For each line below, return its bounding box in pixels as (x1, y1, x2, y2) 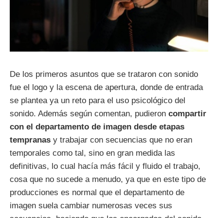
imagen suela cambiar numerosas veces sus (10, 201, 172, 211)
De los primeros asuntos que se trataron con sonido (10, 70, 198, 79)
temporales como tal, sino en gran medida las (10, 148, 175, 158)
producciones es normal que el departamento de (10, 188, 184, 198)
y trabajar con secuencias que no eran (51, 135, 192, 145)
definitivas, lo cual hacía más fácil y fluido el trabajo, (10, 162, 200, 171)
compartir (168, 109, 206, 119)
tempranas (10, 135, 51, 145)
